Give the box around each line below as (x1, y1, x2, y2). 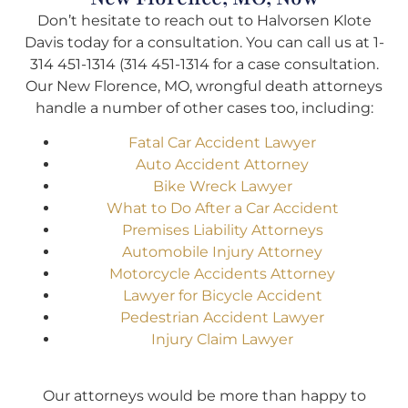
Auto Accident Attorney (136, 156, 309, 174)
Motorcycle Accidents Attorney (109, 265, 335, 283)
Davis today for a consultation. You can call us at (24, 33, 373, 51)
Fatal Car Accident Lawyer (128, 134, 316, 152)
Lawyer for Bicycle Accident (122, 287, 322, 305)
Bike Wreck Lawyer (152, 178, 292, 196)
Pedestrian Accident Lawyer (120, 309, 324, 327)
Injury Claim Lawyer (151, 331, 293, 349)
